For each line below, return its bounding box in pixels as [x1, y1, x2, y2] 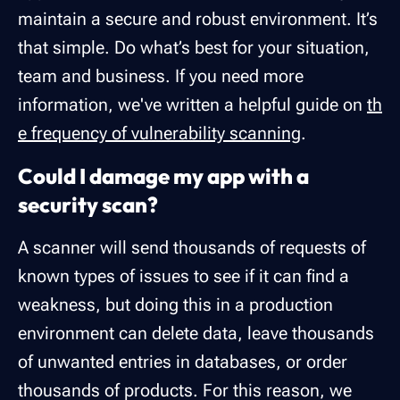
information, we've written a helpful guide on [18, 94, 367, 116]
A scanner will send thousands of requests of [18, 237, 366, 259]
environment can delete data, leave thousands [18, 322, 374, 345]
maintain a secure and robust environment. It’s [18, 8, 378, 30]
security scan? [18, 191, 158, 219]
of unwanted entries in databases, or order [18, 351, 347, 373]
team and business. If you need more [18, 65, 304, 87]
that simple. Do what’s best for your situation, [18, 37, 370, 59]
